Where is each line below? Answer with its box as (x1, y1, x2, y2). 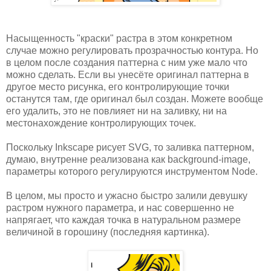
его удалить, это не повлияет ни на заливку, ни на (6, 105, 227, 116)
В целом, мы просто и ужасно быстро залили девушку (6, 190, 247, 201)
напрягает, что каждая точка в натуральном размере (6, 214, 241, 225)
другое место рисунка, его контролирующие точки (6, 81, 229, 92)
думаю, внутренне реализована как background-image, (6, 154, 250, 165)
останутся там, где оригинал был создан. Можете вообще (6, 93, 263, 104)
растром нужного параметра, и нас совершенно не (6, 202, 234, 213)
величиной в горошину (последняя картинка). (6, 226, 209, 237)
